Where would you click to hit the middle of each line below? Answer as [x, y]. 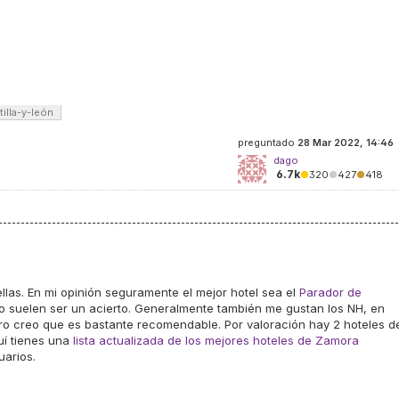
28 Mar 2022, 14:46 [346, 142]
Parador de [330, 292]
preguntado [268, 142]
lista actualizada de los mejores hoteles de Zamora [216, 340]
